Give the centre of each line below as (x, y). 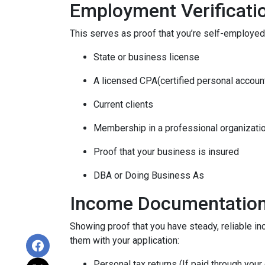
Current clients (123, 104)
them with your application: (125, 240)
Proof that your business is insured (166, 152)
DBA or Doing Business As (149, 175)
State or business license (146, 57)
